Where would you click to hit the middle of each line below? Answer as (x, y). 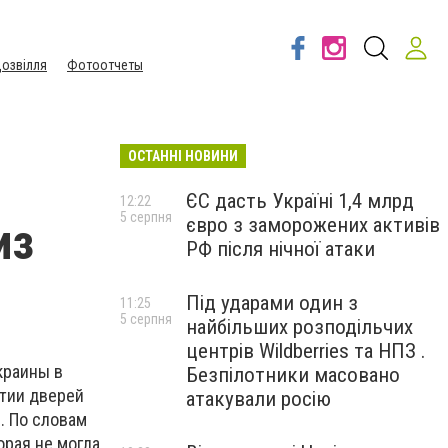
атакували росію (258, 399)
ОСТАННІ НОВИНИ (183, 156)
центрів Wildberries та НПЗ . (306, 351)
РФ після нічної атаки (280, 249)
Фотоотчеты (105, 65)
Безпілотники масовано (293, 375)
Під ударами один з (272, 303)
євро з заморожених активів (313, 225)
